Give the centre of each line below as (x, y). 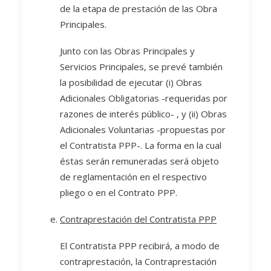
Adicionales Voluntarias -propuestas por (143, 129)
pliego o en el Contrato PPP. (119, 192)
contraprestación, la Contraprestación (138, 261)
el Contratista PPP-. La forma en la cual (141, 145)
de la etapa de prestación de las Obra (139, 8)
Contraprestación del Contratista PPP (138, 219)
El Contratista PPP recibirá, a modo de (140, 246)
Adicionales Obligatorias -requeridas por (144, 98)
